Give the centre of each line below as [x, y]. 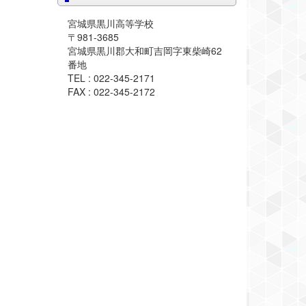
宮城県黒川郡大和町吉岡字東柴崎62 [144, 50]
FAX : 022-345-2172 [111, 91]
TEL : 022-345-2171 [111, 78]
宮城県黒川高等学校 [110, 23]
